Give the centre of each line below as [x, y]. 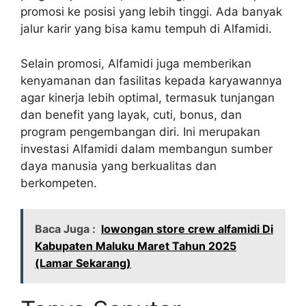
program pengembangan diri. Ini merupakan [140, 131]
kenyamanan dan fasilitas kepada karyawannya [151, 80]
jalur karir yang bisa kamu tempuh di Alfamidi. [146, 29]
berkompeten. [59, 183]
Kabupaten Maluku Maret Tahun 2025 [136, 246]
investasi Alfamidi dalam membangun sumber [147, 149]
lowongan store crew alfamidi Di [187, 229]
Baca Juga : [65, 229]
